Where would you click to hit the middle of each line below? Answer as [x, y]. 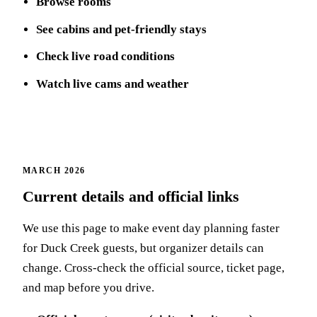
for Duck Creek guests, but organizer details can [143, 248]
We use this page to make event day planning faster [151, 228]
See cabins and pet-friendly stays [122, 29]
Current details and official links [131, 196]
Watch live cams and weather [113, 83]
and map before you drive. [88, 287]
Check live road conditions [106, 57]
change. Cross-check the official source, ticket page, [154, 267]
